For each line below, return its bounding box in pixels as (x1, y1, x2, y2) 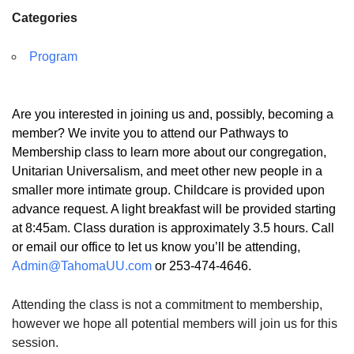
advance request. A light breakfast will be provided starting (12, 201, 336, 216)
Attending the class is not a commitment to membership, (12, 297, 322, 311)
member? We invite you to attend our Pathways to (12, 126, 288, 140)
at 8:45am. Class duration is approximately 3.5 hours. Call (12, 220, 334, 235)
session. (12, 335, 58, 349)
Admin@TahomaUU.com (12, 258, 152, 273)
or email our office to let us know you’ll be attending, (12, 239, 300, 254)
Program (29, 49, 77, 63)
